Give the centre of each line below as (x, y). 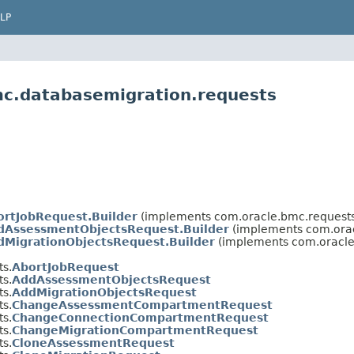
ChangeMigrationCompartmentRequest (135, 330)
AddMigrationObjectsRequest (104, 292)
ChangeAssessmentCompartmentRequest (142, 305)
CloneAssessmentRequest (93, 343)
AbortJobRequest (66, 267)
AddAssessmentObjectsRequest (111, 279)
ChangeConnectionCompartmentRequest (140, 317)
